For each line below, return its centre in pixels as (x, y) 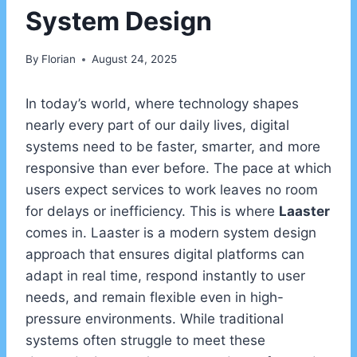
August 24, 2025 (135, 59)
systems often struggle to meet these (145, 341)
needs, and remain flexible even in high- (155, 298)
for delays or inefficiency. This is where (152, 212)
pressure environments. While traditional (155, 319)
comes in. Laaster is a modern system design (171, 233)
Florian (59, 59)
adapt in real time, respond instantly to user (165, 276)
